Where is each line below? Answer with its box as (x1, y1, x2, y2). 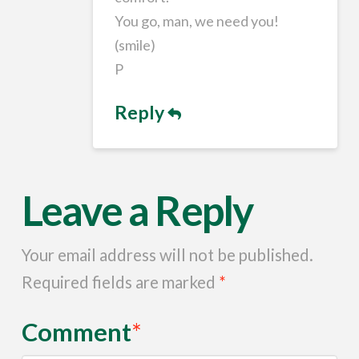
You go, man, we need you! (115, 11, 280, 30)
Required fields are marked (21, 272, 219, 292)
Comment (21, 317, 136, 348)
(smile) (115, 35, 156, 54)
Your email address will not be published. (21, 244, 313, 264)
